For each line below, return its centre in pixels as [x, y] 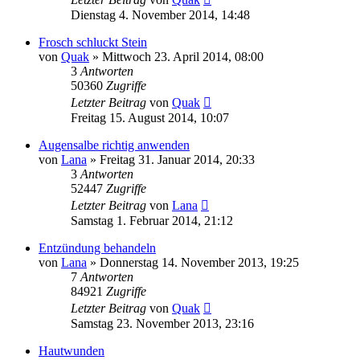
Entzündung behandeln [97, 247]
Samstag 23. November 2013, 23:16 [162, 323]
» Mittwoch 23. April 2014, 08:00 [176, 56]
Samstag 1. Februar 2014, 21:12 [152, 220]
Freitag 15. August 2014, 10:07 [150, 117]
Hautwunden [72, 350]
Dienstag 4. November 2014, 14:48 [160, 14]
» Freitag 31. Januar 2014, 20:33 [171, 159]
